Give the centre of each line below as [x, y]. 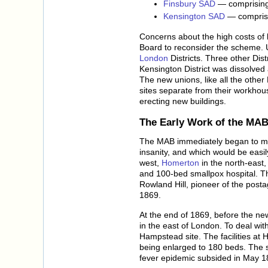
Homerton [180, 163]
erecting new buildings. [183, 101]
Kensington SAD [194, 16]
